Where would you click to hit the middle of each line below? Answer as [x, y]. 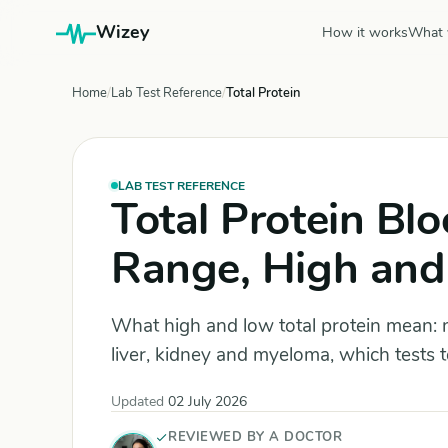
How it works [365, 32]
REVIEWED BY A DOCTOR [255, 437]
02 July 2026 [207, 401]
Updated [139, 401]
